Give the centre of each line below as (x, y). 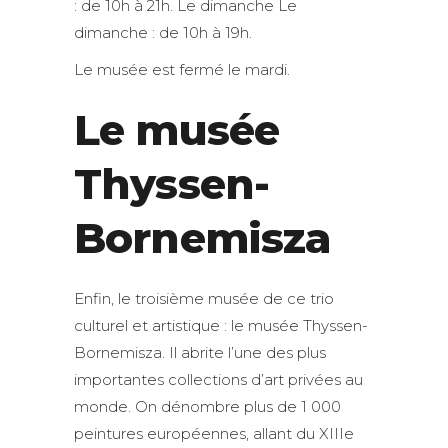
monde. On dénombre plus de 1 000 (207, 407)
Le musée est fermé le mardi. (182, 70)
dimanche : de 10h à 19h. (163, 33)
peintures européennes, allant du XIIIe (214, 434)
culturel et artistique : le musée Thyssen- (221, 326)
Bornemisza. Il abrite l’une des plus (200, 353)
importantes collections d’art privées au (218, 380)
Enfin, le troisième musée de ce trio (204, 299)
